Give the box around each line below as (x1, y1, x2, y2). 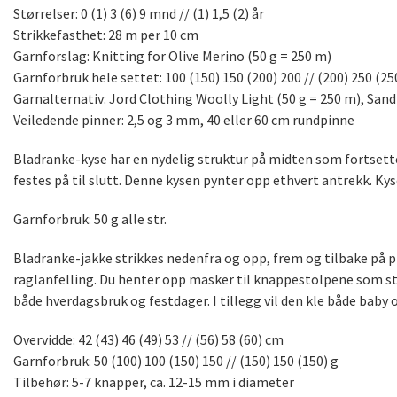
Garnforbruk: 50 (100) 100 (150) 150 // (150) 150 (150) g (13, 352, 339, 370)
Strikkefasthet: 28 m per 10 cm (13, 26, 198, 44)
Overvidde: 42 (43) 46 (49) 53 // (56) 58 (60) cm (13, 331, 284, 349)
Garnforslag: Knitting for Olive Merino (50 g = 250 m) (13, 47, 331, 66)
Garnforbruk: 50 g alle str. (13, 210, 167, 229)
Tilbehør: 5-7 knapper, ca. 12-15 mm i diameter (13, 373, 294, 392)
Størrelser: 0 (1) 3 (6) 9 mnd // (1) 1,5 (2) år (13, 4, 264, 23)
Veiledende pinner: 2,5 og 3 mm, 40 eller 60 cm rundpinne (13, 111, 354, 129)
